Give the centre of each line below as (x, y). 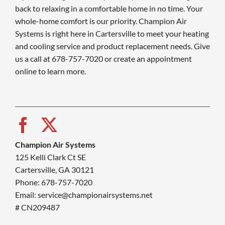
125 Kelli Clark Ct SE (50, 157)
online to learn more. (50, 71)
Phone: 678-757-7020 (53, 182)
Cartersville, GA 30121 (54, 169)
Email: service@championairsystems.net (84, 194)
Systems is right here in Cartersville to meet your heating (112, 33)
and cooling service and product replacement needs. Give (112, 46)
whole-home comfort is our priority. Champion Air (101, 21)
